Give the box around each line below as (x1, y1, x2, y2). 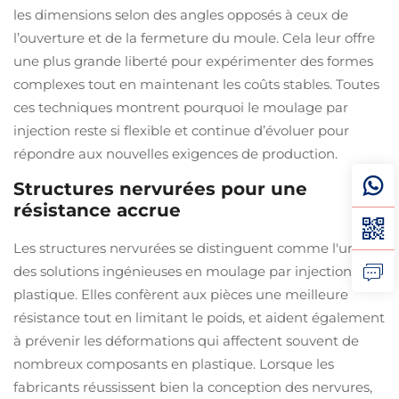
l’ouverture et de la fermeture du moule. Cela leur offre (13, 29, 375, 46)
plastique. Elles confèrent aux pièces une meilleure (13, 286, 348, 303)
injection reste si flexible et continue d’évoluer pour (13, 122, 349, 139)
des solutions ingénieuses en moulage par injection (13, 263, 352, 280)
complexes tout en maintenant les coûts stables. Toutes (13, 76, 379, 93)
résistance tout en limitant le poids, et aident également (13, 309, 385, 326)
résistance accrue (13, 199, 181, 221)
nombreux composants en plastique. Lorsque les (13, 355, 334, 372)
